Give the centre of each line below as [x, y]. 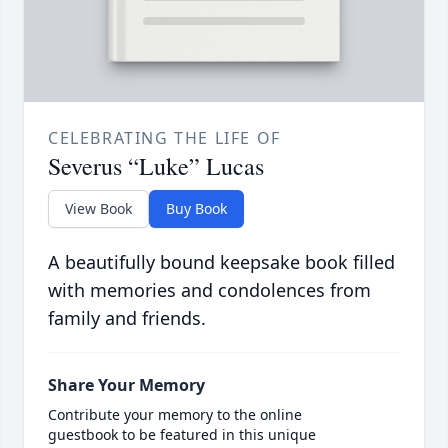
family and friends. [127, 318]
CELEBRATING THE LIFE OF [164, 138]
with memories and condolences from [209, 290]
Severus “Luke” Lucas [156, 166]
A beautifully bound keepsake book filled [221, 262]
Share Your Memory [126, 385]
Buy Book [196, 209]
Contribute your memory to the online [175, 415]
